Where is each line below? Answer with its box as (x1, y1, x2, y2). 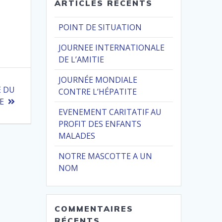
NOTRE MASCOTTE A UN (58, 151, 153, 162)
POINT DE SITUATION (58, 22, 142, 33)
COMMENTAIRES (55, 204, 134, 214)
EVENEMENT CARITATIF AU (58, 107, 162, 118)
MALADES (58, 130, 96, 142)
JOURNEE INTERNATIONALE (58, 42, 165, 54)
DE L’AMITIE (58, 54, 105, 65)
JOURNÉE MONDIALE (58, 74, 138, 86)
